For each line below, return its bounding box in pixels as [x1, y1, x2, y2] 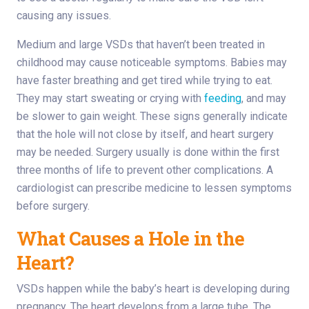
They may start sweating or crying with [17, 92, 204, 106]
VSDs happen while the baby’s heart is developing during [17, 282, 290, 296]
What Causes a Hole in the [17, 226, 245, 251]
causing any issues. [17, 9, 111, 23]
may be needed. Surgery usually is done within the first [17, 146, 279, 159]
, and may [241, 92, 286, 106]
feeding [204, 92, 241, 106]
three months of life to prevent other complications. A [17, 163, 273, 177]
